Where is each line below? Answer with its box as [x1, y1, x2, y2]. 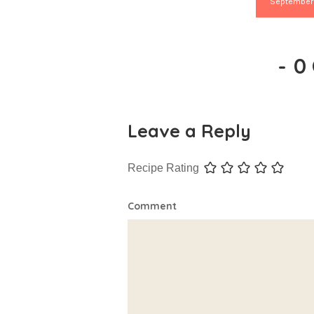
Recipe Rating [128, 161, 199, 174]
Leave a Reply [128, 119, 251, 142]
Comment [128, 199, 177, 212]
